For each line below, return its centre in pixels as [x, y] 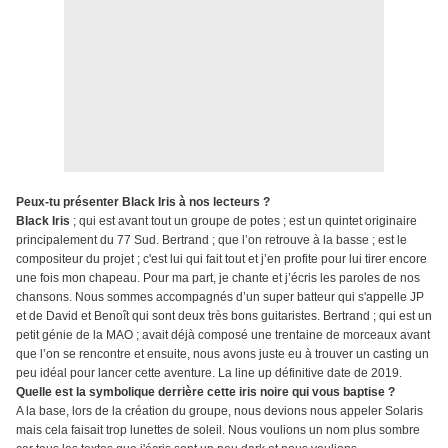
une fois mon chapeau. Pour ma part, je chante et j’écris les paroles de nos [218, 278]
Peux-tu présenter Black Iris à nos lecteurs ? [144, 202]
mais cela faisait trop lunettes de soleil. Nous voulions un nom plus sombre [218, 430]
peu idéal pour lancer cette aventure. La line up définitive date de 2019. [210, 373]
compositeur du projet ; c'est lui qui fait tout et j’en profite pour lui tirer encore [221, 259]
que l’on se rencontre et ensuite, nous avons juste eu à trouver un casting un [222, 354]
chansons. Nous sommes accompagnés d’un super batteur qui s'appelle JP [220, 297]
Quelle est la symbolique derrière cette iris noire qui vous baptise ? [205, 392]
